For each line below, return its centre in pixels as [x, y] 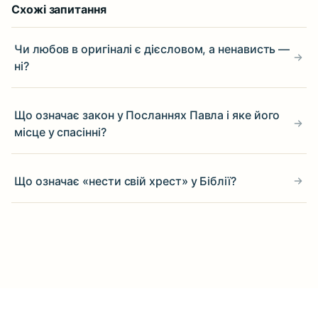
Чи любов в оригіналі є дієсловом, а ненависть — [152, 49]
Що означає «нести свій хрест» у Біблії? [125, 181]
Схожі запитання [59, 9]
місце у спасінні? [60, 132]
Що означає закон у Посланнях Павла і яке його [147, 115]
